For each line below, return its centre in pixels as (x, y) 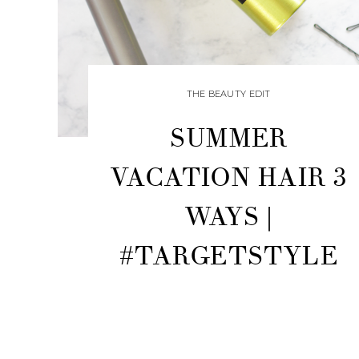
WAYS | (228, 216)
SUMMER (228, 138)
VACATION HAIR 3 (228, 177)
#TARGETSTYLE (229, 256)
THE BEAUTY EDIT (228, 93)
